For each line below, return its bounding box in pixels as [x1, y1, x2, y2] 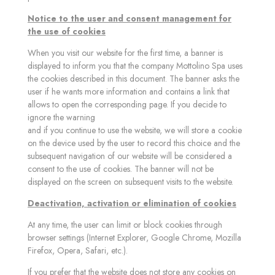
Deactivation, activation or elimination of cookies [28, 197, 236, 209]
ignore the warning [28, 111, 95, 123]
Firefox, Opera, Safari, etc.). [28, 244, 128, 257]
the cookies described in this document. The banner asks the [28, 72, 239, 85]
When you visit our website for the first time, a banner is [28, 47, 223, 59]
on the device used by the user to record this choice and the [28, 137, 240, 149]
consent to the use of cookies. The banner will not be [28, 163, 214, 175]
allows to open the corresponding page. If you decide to [28, 98, 227, 110]
